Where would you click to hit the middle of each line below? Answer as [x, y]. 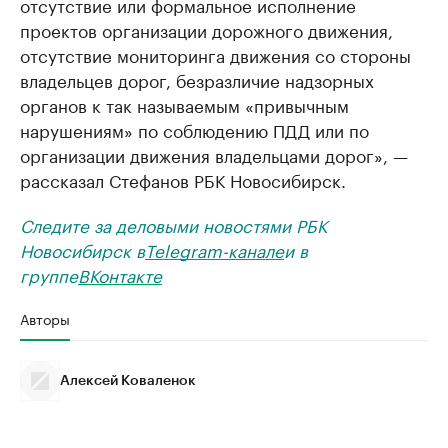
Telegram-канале [214, 249]
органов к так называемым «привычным [184, 104]
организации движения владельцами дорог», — [214, 154]
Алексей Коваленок [128, 381]
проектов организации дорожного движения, [206, 29]
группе [49, 274]
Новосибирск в [82, 249]
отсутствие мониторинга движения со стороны [215, 54]
